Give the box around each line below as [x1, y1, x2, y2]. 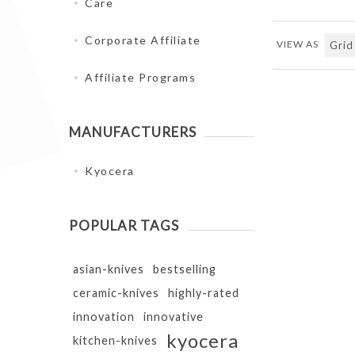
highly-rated [168, 286, 239, 300]
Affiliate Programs [85, 71, 196, 84]
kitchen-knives [73, 334, 158, 347]
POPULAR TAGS [69, 217, 179, 234]
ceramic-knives [73, 286, 159, 300]
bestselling [153, 262, 216, 276]
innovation [73, 310, 135, 323]
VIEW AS [277, 38, 319, 51]
